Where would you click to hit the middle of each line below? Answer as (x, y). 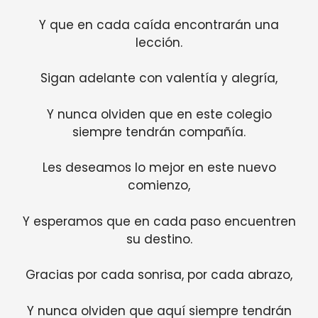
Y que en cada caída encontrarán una (159, 24)
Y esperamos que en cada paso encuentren (159, 221)
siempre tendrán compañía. (159, 132)
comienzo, (159, 186)
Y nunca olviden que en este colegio (159, 114)
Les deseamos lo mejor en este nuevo (159, 168)
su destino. (159, 239)
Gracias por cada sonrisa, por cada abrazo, (159, 275)
